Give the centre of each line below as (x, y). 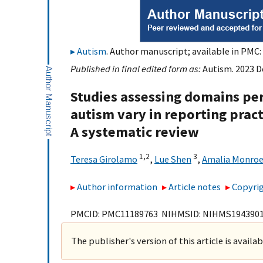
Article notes (195, 186)
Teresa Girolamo (104, 159)
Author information (117, 186)
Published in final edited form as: (136, 69)
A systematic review (135, 132)
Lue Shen (173, 159)
